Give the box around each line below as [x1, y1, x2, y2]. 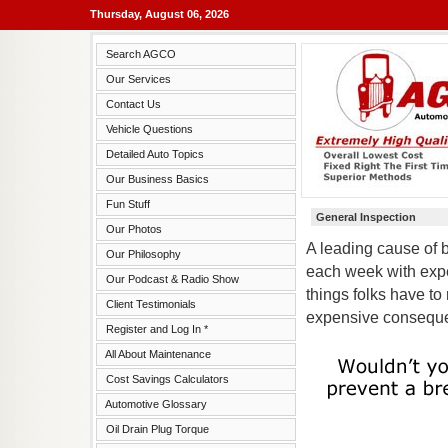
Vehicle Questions [100, 123, 199, 135]
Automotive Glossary [100, 398, 213, 410]
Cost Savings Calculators [100, 373, 235, 385]
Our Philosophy [100, 248, 187, 260]
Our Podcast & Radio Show [100, 273, 245, 285]
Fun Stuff [100, 198, 156, 210]
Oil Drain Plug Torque [100, 423, 215, 435]
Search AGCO [100, 48, 182, 60]
